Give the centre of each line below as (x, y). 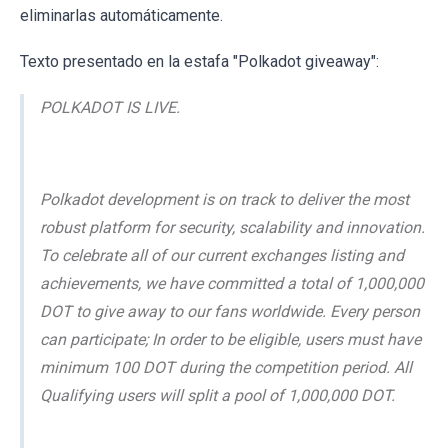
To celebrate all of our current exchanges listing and (222, 256)
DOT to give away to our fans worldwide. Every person (230, 312)
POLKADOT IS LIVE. (110, 108)
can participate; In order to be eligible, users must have (230, 340)
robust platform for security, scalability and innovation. (232, 228)
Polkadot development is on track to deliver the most (224, 200)
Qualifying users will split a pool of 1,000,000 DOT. (217, 396)
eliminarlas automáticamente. (121, 16)
